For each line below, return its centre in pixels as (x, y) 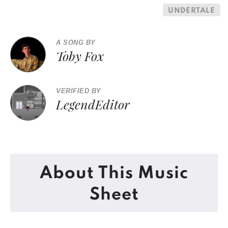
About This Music (114, 174)
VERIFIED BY (79, 91)
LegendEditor (93, 104)
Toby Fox (80, 56)
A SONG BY (76, 42)
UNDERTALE (191, 11)
